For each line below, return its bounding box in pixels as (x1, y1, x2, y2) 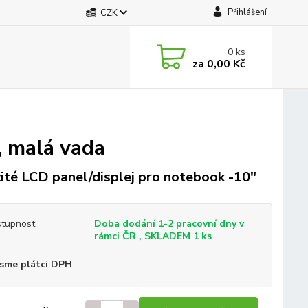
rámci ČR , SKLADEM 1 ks (93, 230, 212, 243)
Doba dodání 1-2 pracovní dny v (93, 217, 244, 230)
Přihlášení (227, 6, 267, 19)
